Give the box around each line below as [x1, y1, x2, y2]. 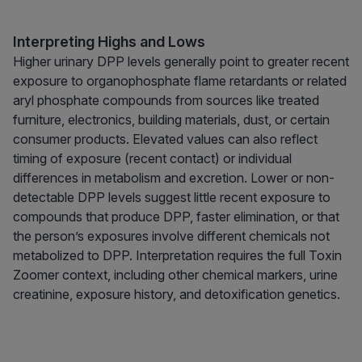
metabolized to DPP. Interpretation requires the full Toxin [13, 247, 342, 264]
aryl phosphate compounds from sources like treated [13, 92, 319, 109]
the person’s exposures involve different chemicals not [13, 228, 330, 245]
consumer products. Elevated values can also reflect [13, 131, 318, 148]
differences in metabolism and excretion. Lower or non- [13, 170, 335, 187]
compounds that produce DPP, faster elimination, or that [13, 208, 339, 225]
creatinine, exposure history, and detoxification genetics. [13, 286, 340, 303]
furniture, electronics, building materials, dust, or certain [13, 112, 330, 128]
